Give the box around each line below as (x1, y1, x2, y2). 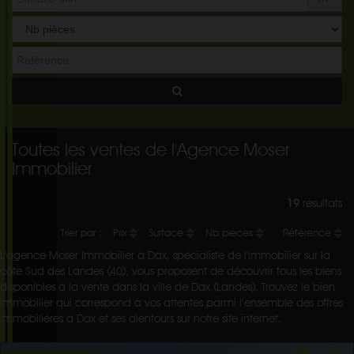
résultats (299, 197, 342, 209)
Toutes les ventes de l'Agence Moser (12, 138, 290, 160)
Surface (149, 227, 186, 239)
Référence (283, 227, 334, 239)
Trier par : (61, 227, 105, 239)
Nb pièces (205, 227, 256, 239)
